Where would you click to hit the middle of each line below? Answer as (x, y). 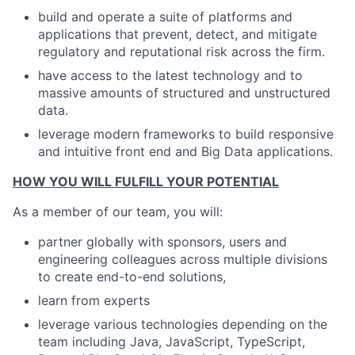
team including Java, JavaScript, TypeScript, (172, 341)
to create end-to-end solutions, (132, 276)
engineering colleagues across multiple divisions (183, 259)
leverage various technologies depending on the (183, 324)
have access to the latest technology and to (170, 75)
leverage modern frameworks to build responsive (186, 134)
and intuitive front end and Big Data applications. (185, 151)
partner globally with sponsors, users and (162, 241)
